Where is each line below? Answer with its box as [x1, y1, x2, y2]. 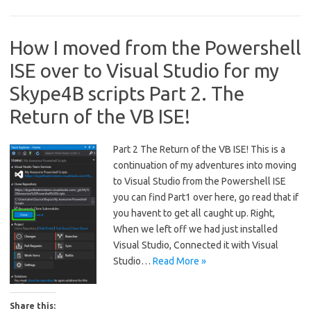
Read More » [153, 255, 206, 267]
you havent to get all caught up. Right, [113, 208, 275, 219]
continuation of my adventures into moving [113, 160, 296, 171]
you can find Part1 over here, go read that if [113, 192, 299, 203]
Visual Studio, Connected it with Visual [113, 239, 278, 251]
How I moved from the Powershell [10, 37, 301, 58]
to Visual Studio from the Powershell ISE [113, 176, 286, 187]
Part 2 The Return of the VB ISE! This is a [113, 144, 285, 155]
